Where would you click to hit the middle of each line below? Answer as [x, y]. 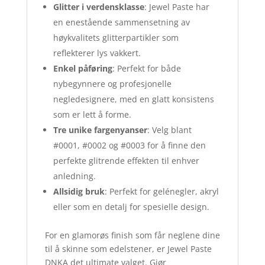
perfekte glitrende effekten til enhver [126, 161]
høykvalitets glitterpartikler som [116, 38]
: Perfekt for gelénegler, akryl [161, 192]
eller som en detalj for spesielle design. [131, 207]
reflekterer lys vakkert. [97, 53]
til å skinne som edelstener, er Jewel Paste [128, 249]
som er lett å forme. [92, 115]
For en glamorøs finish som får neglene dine [132, 235]
